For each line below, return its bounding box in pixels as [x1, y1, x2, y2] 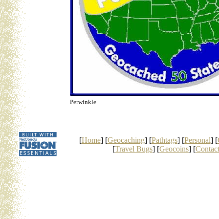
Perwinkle [70, 98, 96, 106]
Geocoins [159, 145, 189, 153]
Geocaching [107, 136, 145, 144]
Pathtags [151, 136, 177, 144]
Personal [184, 136, 211, 144]
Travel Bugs [115, 145, 153, 153]
